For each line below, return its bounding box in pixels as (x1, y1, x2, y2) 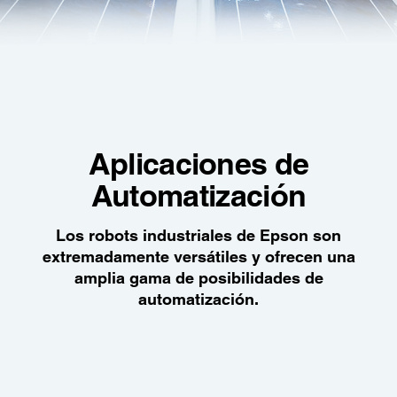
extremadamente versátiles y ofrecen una (42, 246, 355, 266)
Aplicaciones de (88, 144, 309, 182)
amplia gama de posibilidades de (74, 268, 323, 287)
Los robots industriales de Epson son (56, 225, 341, 245)
